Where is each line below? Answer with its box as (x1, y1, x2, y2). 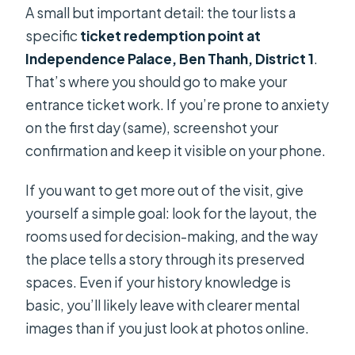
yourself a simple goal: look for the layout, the (25, 204, 318, 223)
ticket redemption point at (80, 27, 261, 45)
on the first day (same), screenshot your (25, 119, 279, 137)
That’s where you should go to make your (25, 73, 288, 91)
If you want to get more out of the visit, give (25, 181, 304, 200)
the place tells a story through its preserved (25, 250, 305, 269)
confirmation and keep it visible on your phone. (25, 142, 326, 160)
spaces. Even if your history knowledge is (25, 273, 292, 292)
